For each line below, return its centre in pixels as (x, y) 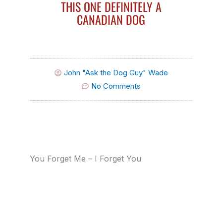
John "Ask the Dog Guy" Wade (116, 73)
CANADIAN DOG (111, 20)
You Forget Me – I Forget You (85, 159)
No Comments (116, 86)
